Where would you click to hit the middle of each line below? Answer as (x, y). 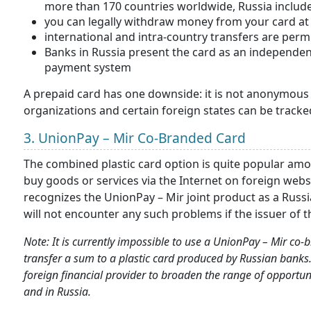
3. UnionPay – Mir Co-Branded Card (136, 138)
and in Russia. (57, 292)
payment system (88, 67)
